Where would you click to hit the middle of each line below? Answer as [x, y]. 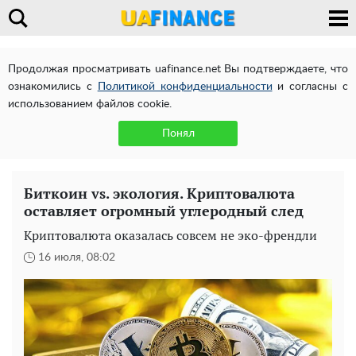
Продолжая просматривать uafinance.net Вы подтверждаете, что [178, 69]
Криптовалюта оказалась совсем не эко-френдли [170, 235]
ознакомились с [53, 87]
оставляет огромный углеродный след [164, 211]
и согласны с [310, 87]
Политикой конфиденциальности [185, 87]
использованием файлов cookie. [90, 104]
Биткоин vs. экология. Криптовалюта [159, 193]
